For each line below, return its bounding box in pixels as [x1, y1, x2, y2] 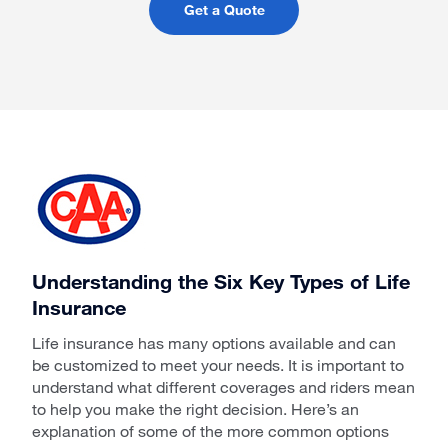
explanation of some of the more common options [32, 421, 389, 440]
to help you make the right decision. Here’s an [32, 399, 359, 418]
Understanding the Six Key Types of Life [32, 269, 410, 293]
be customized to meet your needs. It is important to [32, 355, 404, 374]
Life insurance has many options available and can [32, 333, 396, 352]
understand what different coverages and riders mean [32, 377, 415, 396]
